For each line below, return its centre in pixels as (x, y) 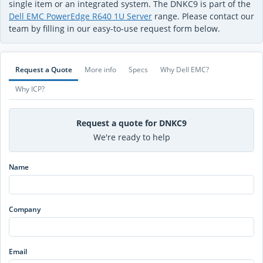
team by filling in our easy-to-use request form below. (114, 29)
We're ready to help (131, 137)
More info (100, 70)
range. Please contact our (203, 16)
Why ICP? (30, 89)
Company (25, 210)
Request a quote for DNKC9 (131, 123)
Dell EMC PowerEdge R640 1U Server (80, 16)
